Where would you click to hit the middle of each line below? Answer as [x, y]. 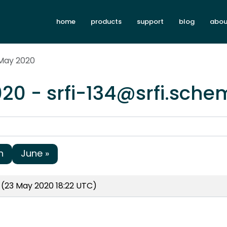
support [150, 22]
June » [35, 153]
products [106, 22]
